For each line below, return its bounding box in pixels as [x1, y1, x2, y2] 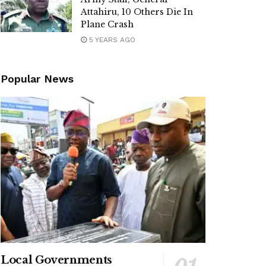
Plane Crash [81, 19, 134, 30]
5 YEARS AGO [87, 36, 135, 44]
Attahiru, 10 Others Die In [81, 7, 193, 17]
